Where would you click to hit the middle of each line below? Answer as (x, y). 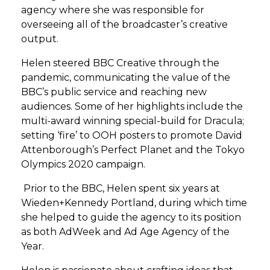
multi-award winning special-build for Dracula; (133, 121)
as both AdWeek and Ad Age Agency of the (125, 232)
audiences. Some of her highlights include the (132, 106)
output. (40, 39)
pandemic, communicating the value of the (126, 77)
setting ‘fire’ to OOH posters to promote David (132, 135)
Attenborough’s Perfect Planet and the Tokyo (133, 150)
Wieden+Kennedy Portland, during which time (134, 203)
